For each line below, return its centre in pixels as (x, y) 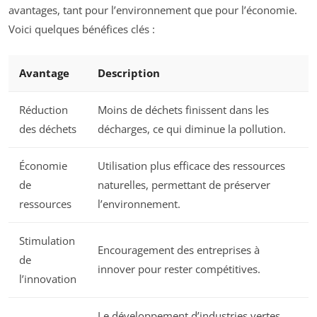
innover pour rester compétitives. (179, 269)
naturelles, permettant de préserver (184, 184)
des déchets (48, 128)
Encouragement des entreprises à (179, 249)
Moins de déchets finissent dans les (183, 109)
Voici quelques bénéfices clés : (82, 29)
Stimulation (47, 240)
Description (129, 73)
